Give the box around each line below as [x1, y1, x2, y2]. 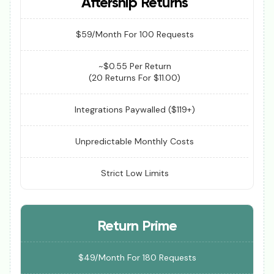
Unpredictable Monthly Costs [75, 136, 194, 147]
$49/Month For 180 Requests [78, 252, 196, 264]
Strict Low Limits [100, 168, 169, 179]
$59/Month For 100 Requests [75, 29, 194, 40]
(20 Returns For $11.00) [89, 72, 180, 84]
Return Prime [97, 219, 177, 234]
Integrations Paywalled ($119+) [74, 104, 195, 116]
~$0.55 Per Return [98, 61, 171, 72]
